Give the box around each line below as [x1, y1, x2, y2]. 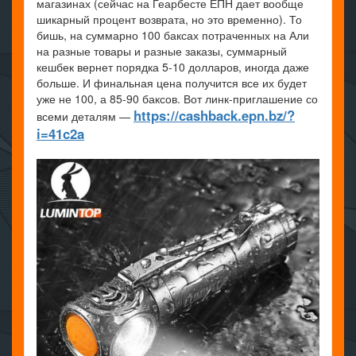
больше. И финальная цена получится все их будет [37, 75, 307, 91]
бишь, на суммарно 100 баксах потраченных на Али [37, 27, 309, 44]
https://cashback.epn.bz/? [133, 106, 295, 126]
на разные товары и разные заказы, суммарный [37, 43, 287, 60]
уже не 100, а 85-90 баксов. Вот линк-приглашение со [37, 91, 318, 107]
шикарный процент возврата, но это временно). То [37, 11, 302, 28]
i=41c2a [37, 124, 84, 144]
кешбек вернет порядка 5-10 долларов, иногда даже [37, 59, 309, 75]
